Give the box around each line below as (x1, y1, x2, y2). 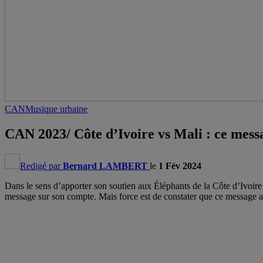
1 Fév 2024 (159, 160, 201, 171)
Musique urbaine (25, 104, 87, 114)
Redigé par (20, 160, 63, 171)
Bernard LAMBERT (63, 160, 147, 171)
